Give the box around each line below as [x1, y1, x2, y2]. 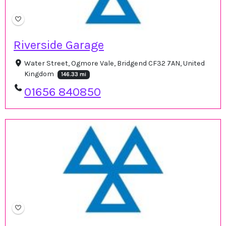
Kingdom [24, 70, 55, 79]
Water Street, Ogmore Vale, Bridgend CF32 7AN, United [24, 59, 205, 68]
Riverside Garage [14, 38, 104, 52]
